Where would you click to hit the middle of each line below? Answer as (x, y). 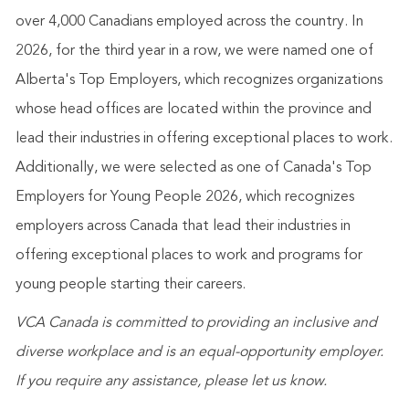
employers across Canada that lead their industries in (183, 226)
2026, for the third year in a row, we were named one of (194, 51)
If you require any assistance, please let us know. (171, 381)
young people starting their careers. (130, 284)
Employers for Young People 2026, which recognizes (184, 197)
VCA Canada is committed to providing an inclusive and (196, 323)
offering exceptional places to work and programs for (189, 255)
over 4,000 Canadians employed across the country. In (189, 21)
